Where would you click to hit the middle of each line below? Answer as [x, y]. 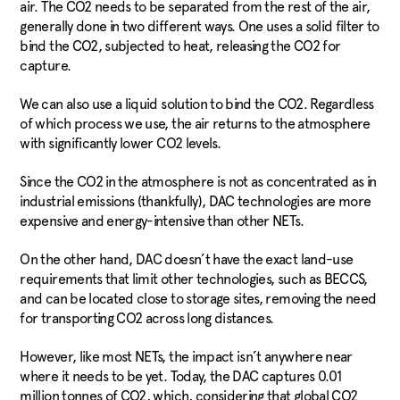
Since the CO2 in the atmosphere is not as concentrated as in [198, 182]
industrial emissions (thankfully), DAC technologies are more [196, 202]
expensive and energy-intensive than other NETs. [162, 221]
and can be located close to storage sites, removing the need [198, 299]
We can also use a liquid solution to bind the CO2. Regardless [197, 104]
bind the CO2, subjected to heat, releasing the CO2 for [180, 46]
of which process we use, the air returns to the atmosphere [195, 124]
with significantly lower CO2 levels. [122, 144]
